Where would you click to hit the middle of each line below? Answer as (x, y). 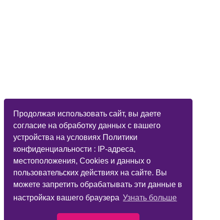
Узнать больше (150, 198)
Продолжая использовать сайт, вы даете (87, 113)
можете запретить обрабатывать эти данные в (98, 184)
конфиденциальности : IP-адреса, (75, 149)
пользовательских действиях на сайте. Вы (90, 172)
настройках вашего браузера (68, 198)
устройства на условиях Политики (76, 137)
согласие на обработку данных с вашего (87, 125)
